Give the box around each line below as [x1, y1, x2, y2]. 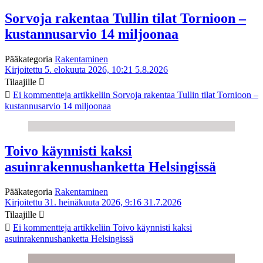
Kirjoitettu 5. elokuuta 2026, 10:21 [5, 65, 133, 75]
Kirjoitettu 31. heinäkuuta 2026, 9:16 [5, 197, 141, 207]
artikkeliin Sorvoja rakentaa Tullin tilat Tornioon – [71, 90, 258, 100]
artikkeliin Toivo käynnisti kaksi [71, 222, 192, 232]
